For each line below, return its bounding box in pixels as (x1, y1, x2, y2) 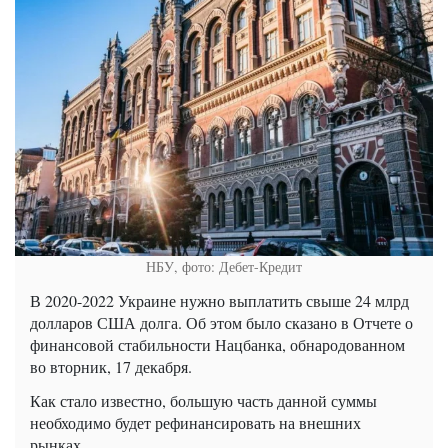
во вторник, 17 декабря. (30, 356, 192, 378)
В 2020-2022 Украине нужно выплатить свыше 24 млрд (30, 290, 409, 312)
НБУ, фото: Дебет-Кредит (146, 257, 302, 277)
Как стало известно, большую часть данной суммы (30, 390, 377, 412)
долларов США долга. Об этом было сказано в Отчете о (30, 312, 413, 334)
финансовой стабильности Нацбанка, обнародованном (30, 334, 405, 356)
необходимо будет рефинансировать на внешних (30, 412, 361, 434)
